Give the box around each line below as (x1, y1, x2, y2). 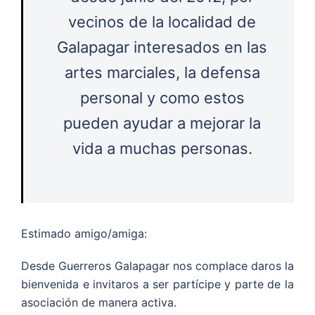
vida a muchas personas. (72, 139, 252, 158)
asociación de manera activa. (21, 295, 176, 310)
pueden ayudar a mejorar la (63, 114, 261, 133)
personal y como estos (79, 89, 245, 108)
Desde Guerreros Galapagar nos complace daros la (21, 259, 294, 274)
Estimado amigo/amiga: (21, 226, 147, 241)
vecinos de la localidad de (68, 13, 256, 32)
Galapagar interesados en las (57, 38, 267, 57)
